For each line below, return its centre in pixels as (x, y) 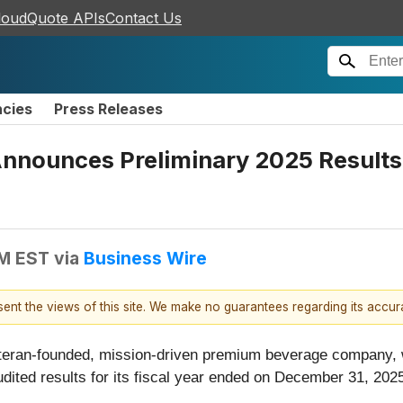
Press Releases (108, 109)
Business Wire (145, 258)
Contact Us (143, 18)
